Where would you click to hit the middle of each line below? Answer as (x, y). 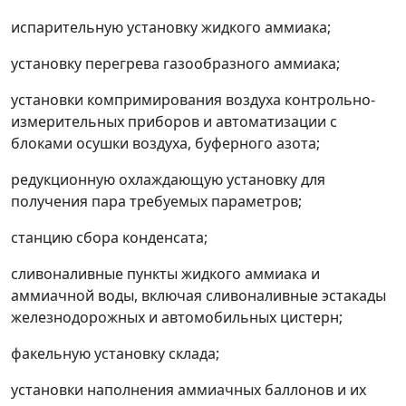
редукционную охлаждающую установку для (168, 179)
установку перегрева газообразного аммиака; (175, 63)
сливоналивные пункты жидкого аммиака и (165, 274)
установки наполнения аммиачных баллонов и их (188, 390)
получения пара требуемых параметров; (156, 201)
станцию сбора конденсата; (109, 237)
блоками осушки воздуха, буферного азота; (165, 143)
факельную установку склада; (115, 353)
